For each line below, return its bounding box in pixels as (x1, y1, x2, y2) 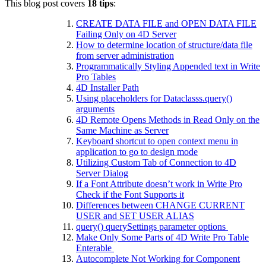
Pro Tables (76, 71, 116, 82)
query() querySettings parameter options (76, 221, 228, 232)
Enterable (76, 242, 114, 253)
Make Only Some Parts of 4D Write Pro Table (76, 232, 249, 242)
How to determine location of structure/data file (76, 39, 252, 50)
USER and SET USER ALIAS (76, 210, 194, 221)
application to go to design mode (76, 146, 198, 157)
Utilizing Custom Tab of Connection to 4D (76, 157, 236, 167)
